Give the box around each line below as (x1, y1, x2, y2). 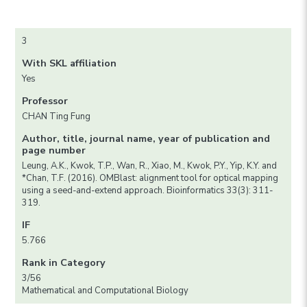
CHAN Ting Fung (22, 110, 91, 123)
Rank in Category (22, 256, 106, 270)
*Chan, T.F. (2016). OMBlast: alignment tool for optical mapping (22, 172, 279, 185)
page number (22, 143, 86, 158)
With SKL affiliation (22, 56, 117, 71)
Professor (22, 94, 69, 108)
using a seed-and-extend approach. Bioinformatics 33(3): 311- (22, 184, 273, 197)
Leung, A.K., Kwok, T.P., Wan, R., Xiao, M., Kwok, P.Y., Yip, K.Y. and (22, 160, 278, 173)
